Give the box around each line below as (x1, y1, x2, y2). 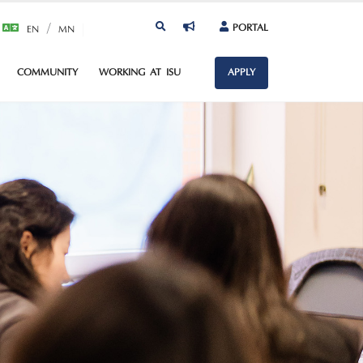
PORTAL (233, 23, 268, 33)
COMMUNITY (17, 68, 78, 78)
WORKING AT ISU (99, 68, 181, 78)
